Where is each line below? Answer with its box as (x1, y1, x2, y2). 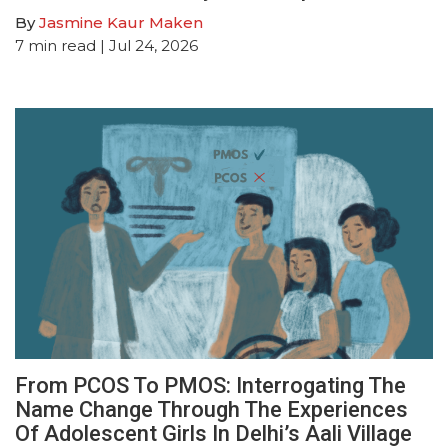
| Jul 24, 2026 (96, 35, 198, 55)
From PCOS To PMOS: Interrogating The (15, 372, 406, 398)
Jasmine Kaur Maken (39, 12, 203, 32)
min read (28, 35, 96, 55)
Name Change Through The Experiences (15, 396, 408, 422)
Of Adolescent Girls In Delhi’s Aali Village (15, 420, 412, 446)
